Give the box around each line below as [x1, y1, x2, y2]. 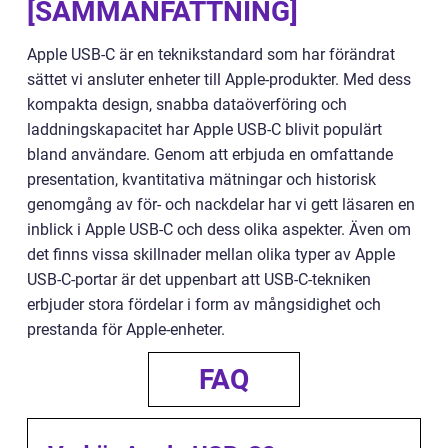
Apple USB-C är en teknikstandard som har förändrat [27, 45, 395, 65]
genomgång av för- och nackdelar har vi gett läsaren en [27, 195, 415, 215]
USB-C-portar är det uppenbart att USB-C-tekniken [27, 270, 371, 290]
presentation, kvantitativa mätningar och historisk [27, 170, 376, 190]
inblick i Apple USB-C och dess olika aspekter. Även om [27, 220, 411, 240]
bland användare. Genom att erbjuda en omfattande [27, 145, 393, 165]
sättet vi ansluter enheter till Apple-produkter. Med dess [27, 70, 411, 90]
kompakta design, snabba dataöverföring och [27, 95, 347, 115]
